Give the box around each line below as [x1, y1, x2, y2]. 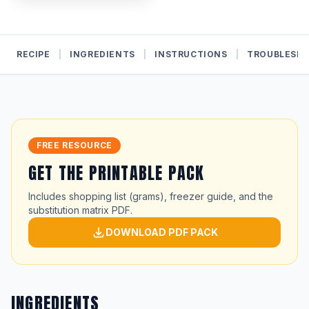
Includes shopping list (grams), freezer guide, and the [28, 190, 273, 202]
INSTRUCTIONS [154, 49, 228, 59]
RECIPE [17, 49, 50, 59]
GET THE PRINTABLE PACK [28, 161, 205, 186]
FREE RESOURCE [37, 140, 112, 150]
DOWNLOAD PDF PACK [105, 226, 218, 238]
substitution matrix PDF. [28, 204, 132, 216]
